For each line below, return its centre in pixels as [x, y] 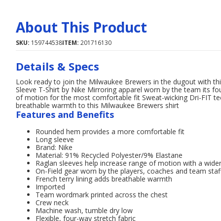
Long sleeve [55, 139]
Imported [50, 187]
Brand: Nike [54, 147]
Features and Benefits [65, 114]
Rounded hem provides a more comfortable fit [110, 131]
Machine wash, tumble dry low [84, 210]
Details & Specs [57, 66]
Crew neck [52, 203]
